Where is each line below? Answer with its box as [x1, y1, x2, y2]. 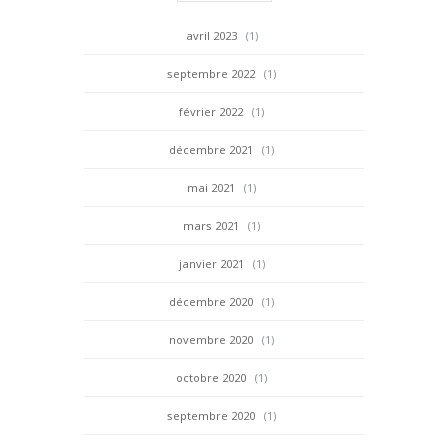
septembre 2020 [167, 407, 255, 423]
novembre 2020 [169, 331, 253, 347]
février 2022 [179, 103, 243, 119]
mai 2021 [187, 179, 235, 195]
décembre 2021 [169, 141, 253, 157]
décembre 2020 [169, 293, 253, 309]
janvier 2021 [178, 255, 244, 271]
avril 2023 [185, 27, 237, 43]
